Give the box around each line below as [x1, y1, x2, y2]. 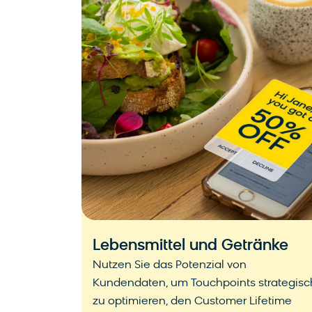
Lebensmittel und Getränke [93, 238, 288, 255]
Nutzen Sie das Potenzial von [93, 260, 247, 272]
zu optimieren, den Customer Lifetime [93, 296, 292, 308]
